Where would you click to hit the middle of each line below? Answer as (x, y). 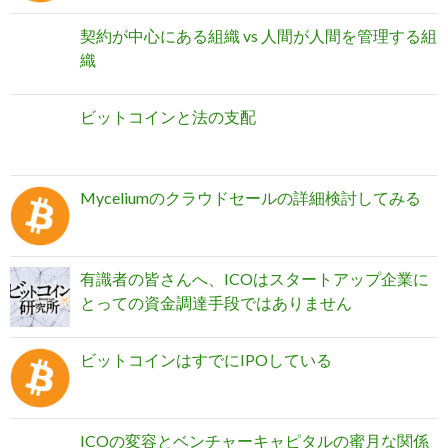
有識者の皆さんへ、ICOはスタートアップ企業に (254, 279)
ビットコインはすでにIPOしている (206, 360)
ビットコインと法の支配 (168, 117)
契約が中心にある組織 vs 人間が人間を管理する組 (258, 36)
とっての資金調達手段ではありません (216, 303)
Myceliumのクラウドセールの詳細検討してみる (250, 198)
